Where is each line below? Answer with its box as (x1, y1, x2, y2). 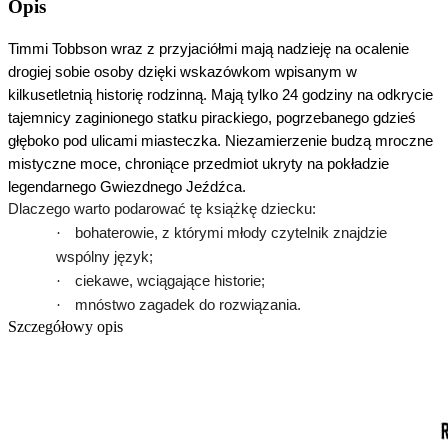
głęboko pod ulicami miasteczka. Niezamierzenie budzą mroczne (8, 132, 433, 149)
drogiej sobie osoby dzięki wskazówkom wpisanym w (8, 63, 357, 80)
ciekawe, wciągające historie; (75, 272, 265, 289)
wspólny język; (56, 248, 153, 265)
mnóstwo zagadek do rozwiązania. (75, 296, 301, 313)
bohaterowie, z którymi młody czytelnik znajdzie (75, 224, 387, 241)
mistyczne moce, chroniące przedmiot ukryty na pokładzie (8, 155, 389, 172)
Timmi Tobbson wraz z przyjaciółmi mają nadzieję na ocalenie (8, 40, 409, 57)
